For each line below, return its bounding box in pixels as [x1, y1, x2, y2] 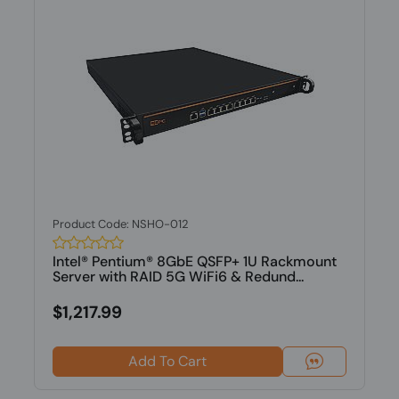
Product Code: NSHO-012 [52, 216, 189, 232]
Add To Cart [127, 352, 207, 370]
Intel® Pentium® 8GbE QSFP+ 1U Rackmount [52, 252, 337, 271]
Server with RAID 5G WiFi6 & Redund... [52, 267, 304, 286]
